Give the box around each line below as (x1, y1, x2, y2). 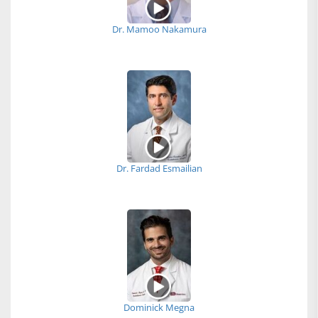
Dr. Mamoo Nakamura (111, 23, 207, 36)
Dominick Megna (124, 301, 194, 314)
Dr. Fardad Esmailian (116, 162, 202, 175)
